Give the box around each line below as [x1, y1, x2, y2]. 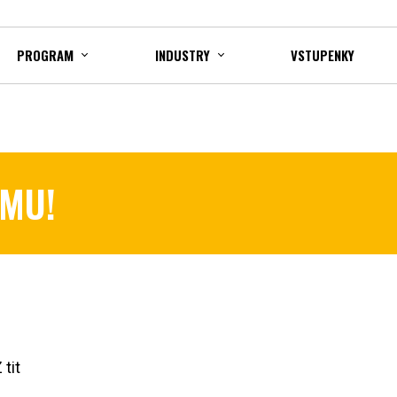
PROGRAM [16, 44, 74, 65]
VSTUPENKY [291, 44, 355, 65]
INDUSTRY [154, 44, 210, 65]
